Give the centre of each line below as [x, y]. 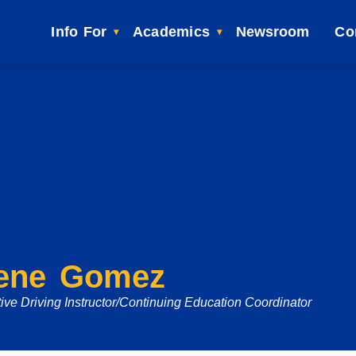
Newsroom [272, 32]
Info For [79, 32]
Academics [171, 32]
